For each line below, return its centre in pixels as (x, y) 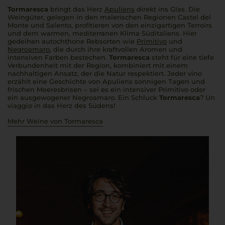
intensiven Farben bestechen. (58, 57)
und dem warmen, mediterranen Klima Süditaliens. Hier (102, 33)
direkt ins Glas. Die (167, 9)
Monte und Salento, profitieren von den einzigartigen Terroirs (110, 25)
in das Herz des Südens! (74, 105)
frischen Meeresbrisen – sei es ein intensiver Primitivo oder (106, 89)
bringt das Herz (76, 9)
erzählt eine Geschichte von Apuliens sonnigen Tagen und (106, 81)
